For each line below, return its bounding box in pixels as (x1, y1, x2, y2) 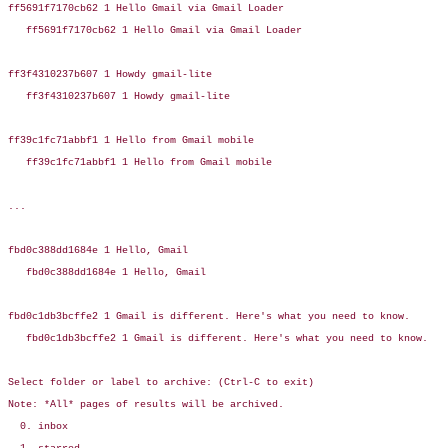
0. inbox (8, 421, 68, 433)
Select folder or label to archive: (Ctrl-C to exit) (8, 377, 314, 389)
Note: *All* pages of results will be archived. (8, 399, 284, 411)
